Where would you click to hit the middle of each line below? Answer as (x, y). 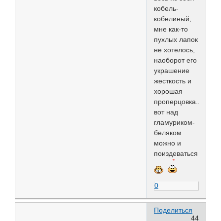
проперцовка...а (180, 101)
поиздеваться (177, 153)
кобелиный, (173, 18)
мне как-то (171, 29)
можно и (167, 143)
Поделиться (173, 210)
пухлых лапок (176, 39)
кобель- (166, 8)
